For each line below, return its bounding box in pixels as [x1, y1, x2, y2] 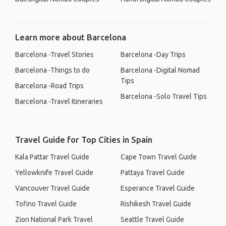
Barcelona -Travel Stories [15, 50, 94, 59]
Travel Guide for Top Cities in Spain [15, 135, 152, 144]
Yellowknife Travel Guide [15, 168, 93, 177]
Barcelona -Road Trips [15, 82, 84, 90]
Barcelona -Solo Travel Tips [121, 92, 207, 100]
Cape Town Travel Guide [121, 153, 197, 161]
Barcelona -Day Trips [121, 50, 186, 59]
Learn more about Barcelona [15, 32, 126, 42]
